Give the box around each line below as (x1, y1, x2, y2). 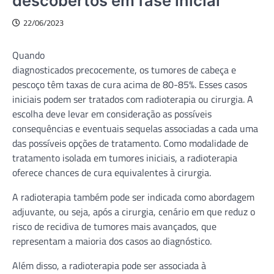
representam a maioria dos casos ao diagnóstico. (12, 233, 212, 248)
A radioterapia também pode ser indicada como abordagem (12, 189, 254, 204)
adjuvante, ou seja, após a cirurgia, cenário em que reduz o (12, 204, 255, 219)
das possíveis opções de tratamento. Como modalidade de (12, 135, 248, 150)
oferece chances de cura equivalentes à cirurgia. (12, 165, 211, 180)
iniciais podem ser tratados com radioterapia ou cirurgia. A (12, 91, 253, 106)
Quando (12, 47, 45, 62)
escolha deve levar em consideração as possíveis (12, 106, 212, 121)
